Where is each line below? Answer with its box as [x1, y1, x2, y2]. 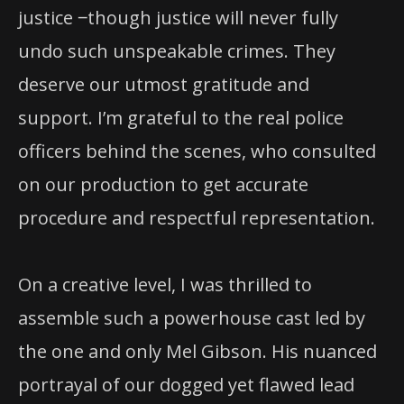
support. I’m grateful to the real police [18, 105, 344, 130]
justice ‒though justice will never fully [18, 5, 338, 30]
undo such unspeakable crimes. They [18, 38, 335, 63]
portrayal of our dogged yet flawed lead [18, 372, 354, 397]
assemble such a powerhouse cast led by [18, 306, 365, 330]
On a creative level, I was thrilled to [18, 272, 312, 297]
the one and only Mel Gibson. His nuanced [18, 339, 377, 363]
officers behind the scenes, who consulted [18, 138, 376, 163]
